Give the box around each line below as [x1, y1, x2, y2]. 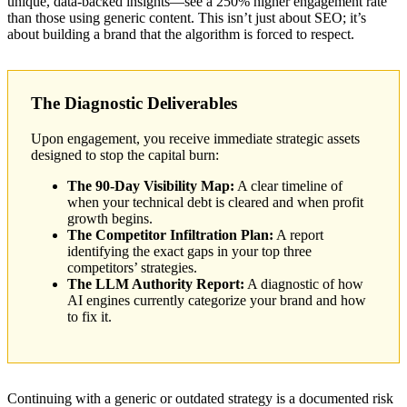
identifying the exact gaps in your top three [67, 243, 312, 259]
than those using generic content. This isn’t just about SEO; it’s [7, 10, 366, 26]
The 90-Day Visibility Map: [67, 177, 234, 194]
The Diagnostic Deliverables [31, 94, 237, 114]
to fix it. [67, 308, 112, 324]
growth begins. [67, 210, 153, 226]
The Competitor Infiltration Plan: [67, 226, 273, 243]
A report [273, 226, 323, 243]
